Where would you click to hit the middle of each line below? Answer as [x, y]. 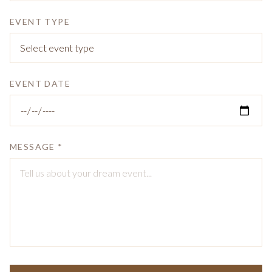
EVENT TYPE [40, 22]
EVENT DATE [40, 83]
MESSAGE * [36, 147]
